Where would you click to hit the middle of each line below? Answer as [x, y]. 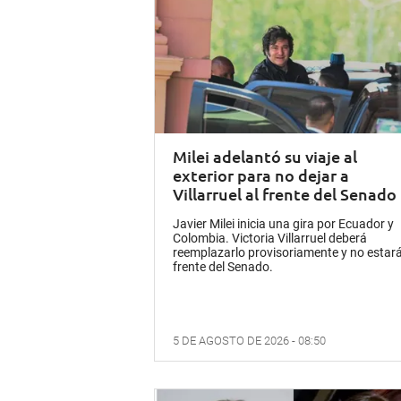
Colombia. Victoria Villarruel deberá [270, 238]
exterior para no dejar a [261, 175]
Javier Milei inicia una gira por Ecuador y [283, 223]
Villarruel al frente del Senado [285, 193]
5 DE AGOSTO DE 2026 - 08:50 [249, 340]
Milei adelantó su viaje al [265, 156]
